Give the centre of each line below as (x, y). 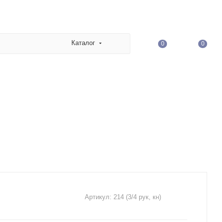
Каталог (83, 43)
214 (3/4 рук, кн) (137, 197)
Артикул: (98, 197)
